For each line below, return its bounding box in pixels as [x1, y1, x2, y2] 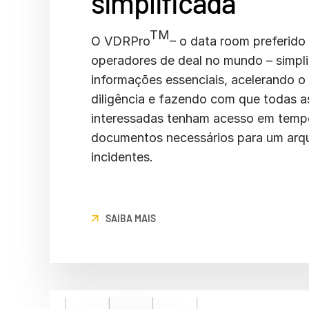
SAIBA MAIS [106, 212, 156, 224]
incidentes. [91, 150, 160, 164]
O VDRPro [91, 34, 150, 48]
